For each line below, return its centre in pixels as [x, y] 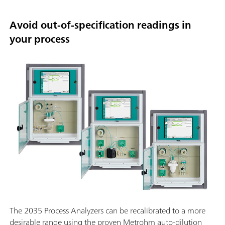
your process [40, 39]
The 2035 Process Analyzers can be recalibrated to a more [107, 211]
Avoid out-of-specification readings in [100, 25]
